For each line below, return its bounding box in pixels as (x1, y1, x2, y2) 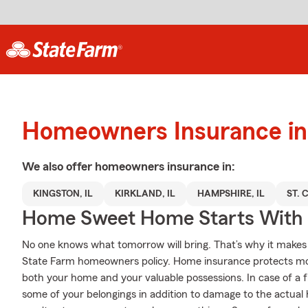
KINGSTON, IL (33, 189, 93, 199)
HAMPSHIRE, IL (197, 189, 265, 199)
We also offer (22, 160, 95, 173)
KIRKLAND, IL (115, 189, 175, 199)
